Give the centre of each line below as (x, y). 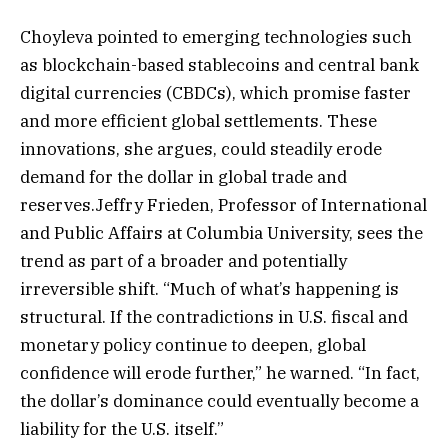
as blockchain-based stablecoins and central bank (219, 64)
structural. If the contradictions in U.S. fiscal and (214, 316)
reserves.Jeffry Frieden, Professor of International (223, 204)
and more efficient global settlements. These (198, 120)
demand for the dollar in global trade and (183, 176)
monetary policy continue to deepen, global (193, 344)
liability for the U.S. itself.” (122, 428)
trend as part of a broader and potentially (183, 260)
